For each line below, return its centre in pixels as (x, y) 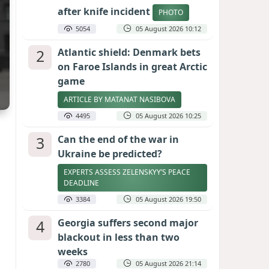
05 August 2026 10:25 (168, 116)
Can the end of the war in (118, 139)
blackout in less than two (119, 237)
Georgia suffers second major (128, 223)
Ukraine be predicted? (110, 154)
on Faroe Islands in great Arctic (132, 67)
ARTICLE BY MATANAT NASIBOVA (119, 99)
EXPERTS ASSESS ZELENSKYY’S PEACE (127, 172)
